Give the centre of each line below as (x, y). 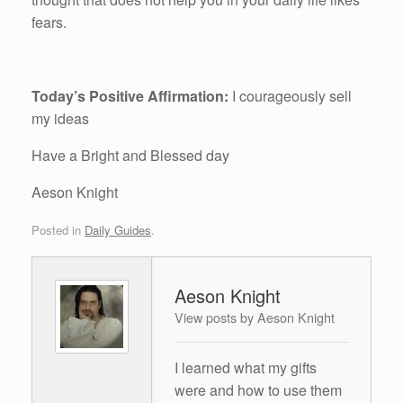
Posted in (58, 229)
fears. (49, 22)
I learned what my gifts (246, 367)
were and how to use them (258, 390)
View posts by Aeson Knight (255, 317)
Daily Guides (118, 229)
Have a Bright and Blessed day (130, 156)
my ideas (60, 119)
